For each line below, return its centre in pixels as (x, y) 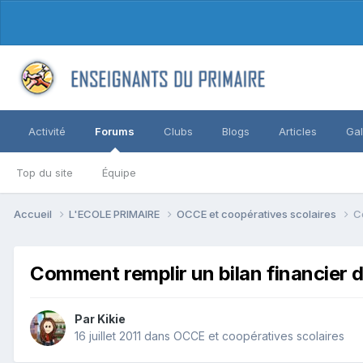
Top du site (45, 173)
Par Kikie (100, 319)
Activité (47, 131)
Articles (298, 131)
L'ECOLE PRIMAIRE (115, 214)
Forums (115, 131)
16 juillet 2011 (108, 336)
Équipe (119, 173)
